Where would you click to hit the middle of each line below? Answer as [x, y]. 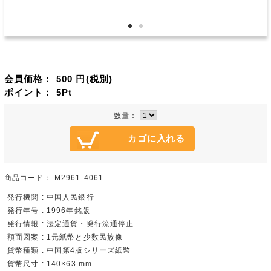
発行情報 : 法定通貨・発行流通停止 [70, 224]
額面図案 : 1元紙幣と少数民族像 [65, 237]
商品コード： [28, 178]
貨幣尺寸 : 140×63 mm [50, 264]
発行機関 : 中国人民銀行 [51, 197]
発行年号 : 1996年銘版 [48, 211]
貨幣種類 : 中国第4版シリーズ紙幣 [69, 250]
